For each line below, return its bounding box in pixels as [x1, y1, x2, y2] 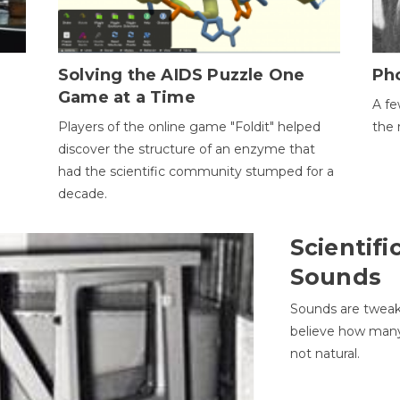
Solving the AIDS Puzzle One [57, 64, 305, 85]
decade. [57, 185, 107, 202]
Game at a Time [57, 87, 196, 107]
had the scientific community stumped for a [57, 162, 334, 179]
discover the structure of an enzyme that [57, 140, 315, 157]
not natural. [289, 346, 360, 362]
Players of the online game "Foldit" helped [57, 118, 321, 135]
